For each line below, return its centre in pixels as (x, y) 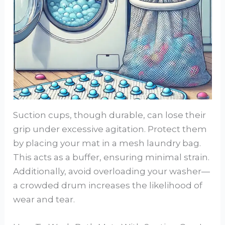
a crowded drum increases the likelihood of (108, 186)
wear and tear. (44, 200)
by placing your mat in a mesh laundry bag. (107, 143)
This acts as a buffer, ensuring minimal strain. (111, 157)
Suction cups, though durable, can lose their (110, 115)
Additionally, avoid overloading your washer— (112, 172)
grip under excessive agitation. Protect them (110, 129)
